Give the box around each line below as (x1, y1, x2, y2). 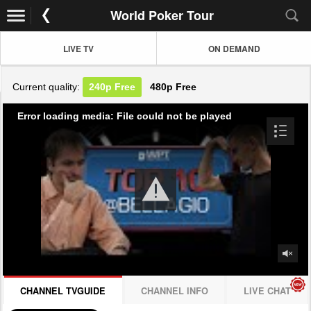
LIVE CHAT (243, 284, 291, 297)
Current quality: (12, 81, 83, 93)
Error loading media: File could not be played (17, 110, 232, 121)
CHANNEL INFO (141, 284, 208, 297)
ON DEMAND (208, 42, 260, 55)
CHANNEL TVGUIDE (20, 284, 106, 297)
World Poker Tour (110, 6, 214, 24)
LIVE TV (63, 42, 94, 55)
